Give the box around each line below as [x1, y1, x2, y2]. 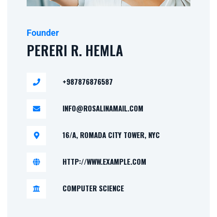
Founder [27, 27, 59, 38]
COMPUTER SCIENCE [62, 182, 124, 193]
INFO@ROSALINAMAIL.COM [62, 102, 143, 113]
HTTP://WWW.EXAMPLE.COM [62, 155, 146, 167]
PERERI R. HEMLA [27, 40, 123, 60]
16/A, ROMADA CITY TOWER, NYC [62, 129, 160, 140]
